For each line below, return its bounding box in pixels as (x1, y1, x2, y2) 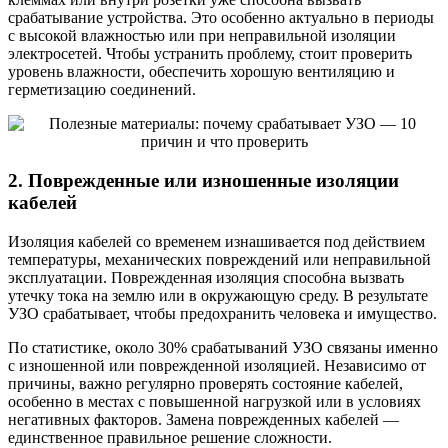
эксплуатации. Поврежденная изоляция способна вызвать (8, 268, 404, 286)
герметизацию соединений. (8, 81, 196, 99)
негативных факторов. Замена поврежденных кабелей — (8, 410, 399, 428)
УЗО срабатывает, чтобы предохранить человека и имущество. (8, 304, 437, 322)
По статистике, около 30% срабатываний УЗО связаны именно (8, 338, 438, 356)
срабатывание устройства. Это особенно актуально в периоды (8, 9, 434, 27)
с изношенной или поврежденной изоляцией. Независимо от (8, 356, 426, 374)
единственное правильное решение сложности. (8, 428, 332, 446)
